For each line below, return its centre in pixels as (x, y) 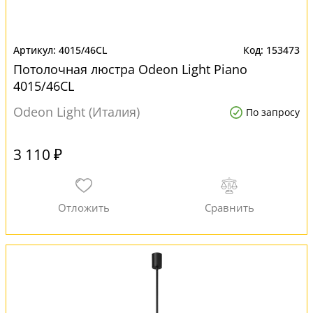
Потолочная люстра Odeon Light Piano (130, 69)
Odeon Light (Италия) (77, 112)
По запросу (273, 112)
